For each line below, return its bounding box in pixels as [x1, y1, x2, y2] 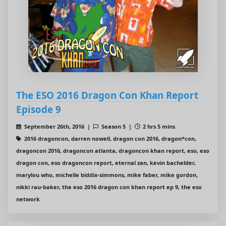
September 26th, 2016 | [22, 123, 93, 131]
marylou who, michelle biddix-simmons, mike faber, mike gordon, [16, 171, 198, 179]
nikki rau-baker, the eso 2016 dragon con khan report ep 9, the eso [16, 183, 202, 191]
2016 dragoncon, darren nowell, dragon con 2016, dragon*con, [22, 135, 196, 143]
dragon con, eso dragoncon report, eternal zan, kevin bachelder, [16, 159, 196, 167]
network [16, 195, 40, 203]
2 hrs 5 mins [141, 123, 176, 131]
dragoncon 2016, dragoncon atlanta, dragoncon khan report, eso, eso [16, 147, 209, 155]
